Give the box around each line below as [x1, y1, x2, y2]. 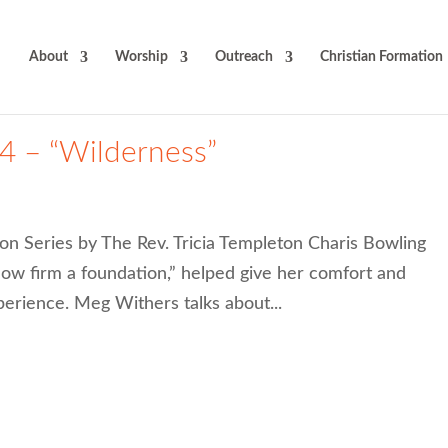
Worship [114, 50, 168, 64]
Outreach [214, 50, 273, 64]
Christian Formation [319, 50, 443, 64]
